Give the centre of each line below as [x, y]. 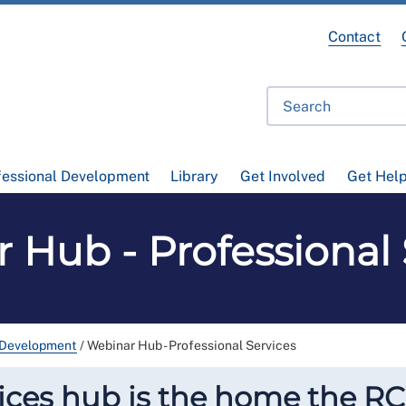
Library [195, 177]
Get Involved [282, 177]
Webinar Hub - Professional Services [192, 346]
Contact [355, 37]
